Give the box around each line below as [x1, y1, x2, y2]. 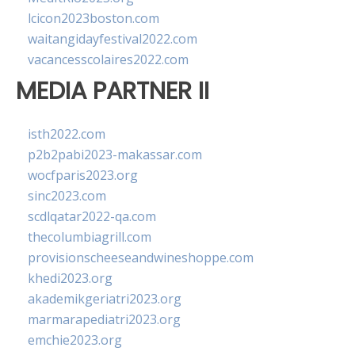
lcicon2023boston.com [28, 10, 159, 27]
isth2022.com [28, 125, 105, 143]
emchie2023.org [28, 331, 122, 349]
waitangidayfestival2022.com [28, 30, 197, 48]
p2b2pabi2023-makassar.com [28, 146, 202, 164]
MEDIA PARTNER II [16, 74, 209, 108]
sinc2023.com [28, 187, 106, 205]
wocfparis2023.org [28, 166, 138, 185]
